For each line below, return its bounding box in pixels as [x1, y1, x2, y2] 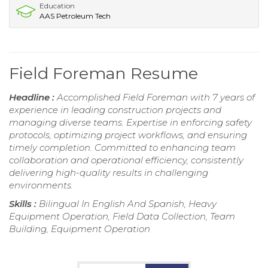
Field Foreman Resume [9, 63, 198, 83]
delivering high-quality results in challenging [9, 166, 208, 178]
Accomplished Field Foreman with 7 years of [57, 91, 255, 103]
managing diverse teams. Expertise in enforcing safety [9, 116, 252, 128]
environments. [9, 179, 73, 191]
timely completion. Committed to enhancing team [9, 141, 236, 153]
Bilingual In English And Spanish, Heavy [39, 197, 217, 209]
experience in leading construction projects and [9, 103, 221, 115]
